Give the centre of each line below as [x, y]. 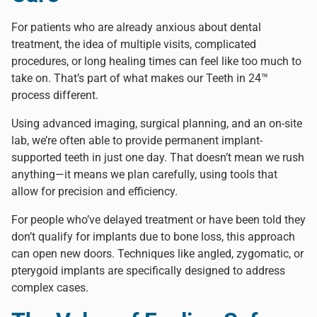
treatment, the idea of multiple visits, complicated [134, 44]
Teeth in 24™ [237, 78]
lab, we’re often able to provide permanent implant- [137, 140]
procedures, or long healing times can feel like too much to [156, 61]
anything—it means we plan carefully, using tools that [144, 174]
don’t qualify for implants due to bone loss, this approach [153, 236]
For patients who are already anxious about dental [136, 27]
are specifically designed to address [195, 270]
